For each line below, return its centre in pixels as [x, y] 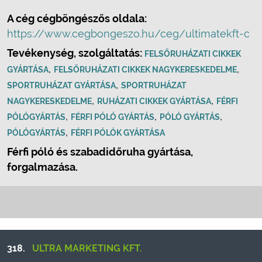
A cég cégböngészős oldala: [77, 18]
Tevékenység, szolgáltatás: [76, 53]
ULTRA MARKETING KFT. [87, 248]
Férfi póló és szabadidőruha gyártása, [100, 152]
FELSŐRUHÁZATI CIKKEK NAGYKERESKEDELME [145, 70]
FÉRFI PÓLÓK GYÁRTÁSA [118, 133]
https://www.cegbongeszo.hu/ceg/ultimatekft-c [128, 34]
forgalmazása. [42, 167]
